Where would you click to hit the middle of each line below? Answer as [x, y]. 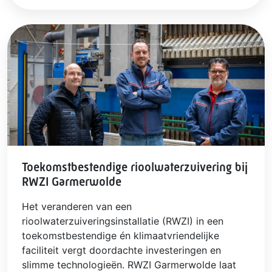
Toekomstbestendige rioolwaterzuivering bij [135, 167]
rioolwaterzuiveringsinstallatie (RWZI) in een [123, 221]
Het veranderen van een [77, 206]
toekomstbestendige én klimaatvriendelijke [121, 236]
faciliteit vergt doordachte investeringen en [121, 250]
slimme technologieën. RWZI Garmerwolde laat [129, 265]
